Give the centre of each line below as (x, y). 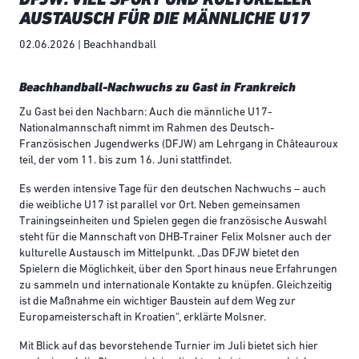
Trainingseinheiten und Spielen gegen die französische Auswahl (173, 222)
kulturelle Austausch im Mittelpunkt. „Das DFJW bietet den (159, 254)
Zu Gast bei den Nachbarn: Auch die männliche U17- (145, 113)
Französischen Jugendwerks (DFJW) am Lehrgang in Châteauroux (179, 145)
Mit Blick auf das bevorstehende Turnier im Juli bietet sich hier (169, 347)
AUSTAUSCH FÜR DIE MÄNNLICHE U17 (164, 18)
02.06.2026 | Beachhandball (88, 46)
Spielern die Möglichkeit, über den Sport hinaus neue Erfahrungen (178, 270)
